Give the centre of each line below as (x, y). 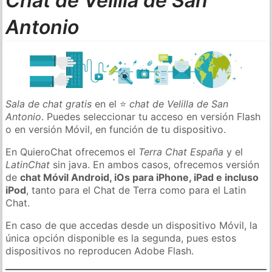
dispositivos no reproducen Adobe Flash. (100, 250)
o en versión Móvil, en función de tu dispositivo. (116, 129)
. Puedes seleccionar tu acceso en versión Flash (151, 116)
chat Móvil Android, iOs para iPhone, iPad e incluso (140, 177)
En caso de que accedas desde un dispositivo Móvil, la (132, 225)
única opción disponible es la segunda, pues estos (121, 238)
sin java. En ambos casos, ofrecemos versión (155, 164)
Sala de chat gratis (49, 104)
